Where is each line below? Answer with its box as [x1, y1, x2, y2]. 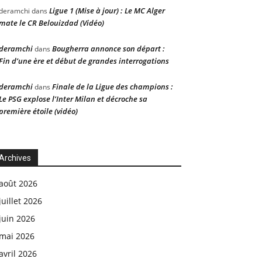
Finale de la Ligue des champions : [52, 81, 173, 92]
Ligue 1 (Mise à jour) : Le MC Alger [49, 5, 165, 16]
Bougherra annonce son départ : [52, 43, 165, 54]
